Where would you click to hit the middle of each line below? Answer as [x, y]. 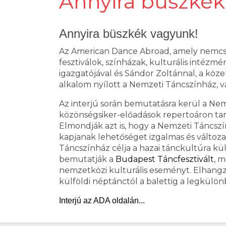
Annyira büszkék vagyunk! [129, 34]
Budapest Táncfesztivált [165, 159]
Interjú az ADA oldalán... [102, 201]
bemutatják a [87, 159]
